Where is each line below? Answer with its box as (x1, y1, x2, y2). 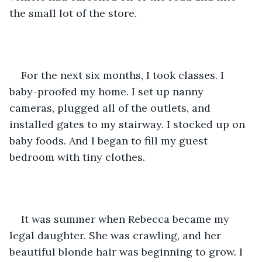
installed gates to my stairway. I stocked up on (9, 117, 248, 131)
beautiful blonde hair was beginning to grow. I (9, 244, 246, 258)
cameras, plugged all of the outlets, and (9, 101, 213, 115)
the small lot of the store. (9, 6, 140, 20)
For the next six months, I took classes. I (21, 68, 227, 82)
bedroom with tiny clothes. (9, 150, 148, 164)
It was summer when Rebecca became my (21, 212, 232, 226)
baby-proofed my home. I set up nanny (9, 84, 206, 98)
